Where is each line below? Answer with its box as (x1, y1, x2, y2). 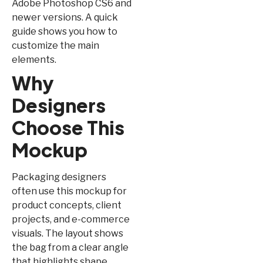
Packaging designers (12, 171, 106, 183)
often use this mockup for (12, 185, 127, 197)
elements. (12, 53, 56, 65)
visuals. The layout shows (12, 227, 123, 239)
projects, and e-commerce (12, 213, 130, 225)
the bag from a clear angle (12, 241, 129, 253)
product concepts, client (12, 199, 122, 211)
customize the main (12, 39, 99, 51)
